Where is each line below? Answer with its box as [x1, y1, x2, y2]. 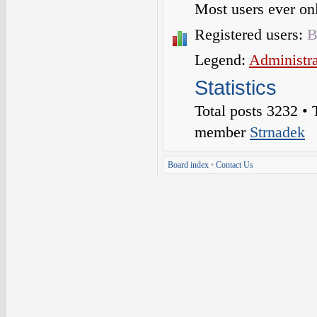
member [195, 123, 250, 141]
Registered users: [195, 25, 307, 43]
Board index [168, 160, 209, 170]
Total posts [195, 102, 267, 120]
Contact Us [216, 160, 253, 170]
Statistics [195, 76, 277, 99]
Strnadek [250, 123, 305, 141]
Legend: [195, 51, 249, 69]
